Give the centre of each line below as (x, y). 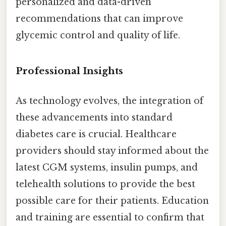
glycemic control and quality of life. (98, 36)
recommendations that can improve (99, 19)
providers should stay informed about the (112, 151)
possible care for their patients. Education (112, 201)
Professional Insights (69, 71)
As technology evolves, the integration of (109, 101)
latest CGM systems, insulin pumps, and (107, 168)
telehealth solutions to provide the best (105, 184)
